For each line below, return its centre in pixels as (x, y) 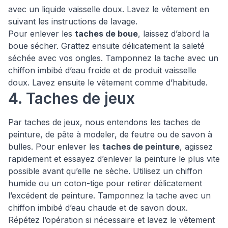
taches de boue (106, 34)
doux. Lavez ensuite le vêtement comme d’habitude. (109, 82)
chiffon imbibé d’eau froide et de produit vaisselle (102, 70)
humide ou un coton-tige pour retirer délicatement (105, 183)
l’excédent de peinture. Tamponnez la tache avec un (109, 195)
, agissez (196, 147)
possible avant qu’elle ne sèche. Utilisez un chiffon (105, 171)
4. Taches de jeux (72, 98)
